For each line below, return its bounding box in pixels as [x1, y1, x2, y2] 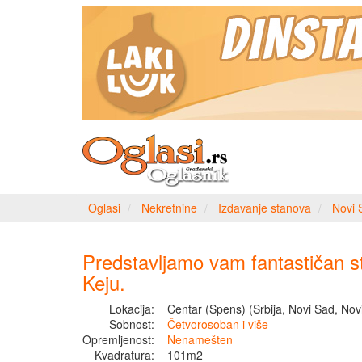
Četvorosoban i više [167, 316, 268, 332]
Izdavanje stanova [218, 200, 311, 216]
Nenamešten [167, 331, 233, 347]
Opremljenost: [82, 331, 154, 347]
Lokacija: [109, 301, 154, 317]
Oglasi [88, 200, 120, 216]
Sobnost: [109, 316, 154, 332]
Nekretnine [141, 200, 197, 216]
